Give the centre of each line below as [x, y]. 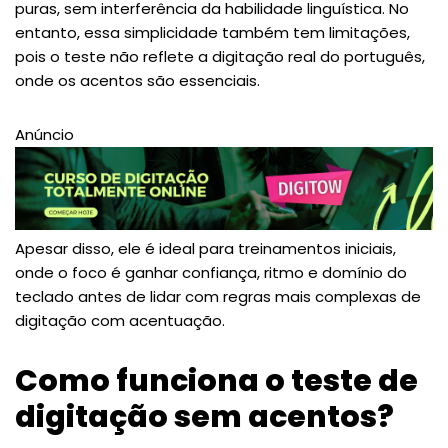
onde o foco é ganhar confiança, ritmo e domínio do [211, 273]
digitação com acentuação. [120, 321]
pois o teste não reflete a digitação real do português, [220, 56]
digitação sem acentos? [207, 417]
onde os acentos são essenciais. [137, 80]
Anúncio [44, 134]
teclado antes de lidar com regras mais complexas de [218, 297]
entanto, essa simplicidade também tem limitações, [212, 32]
